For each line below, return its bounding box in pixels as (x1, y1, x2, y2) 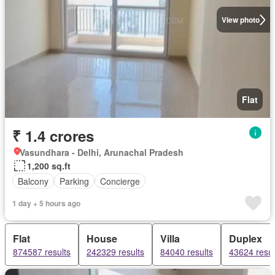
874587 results (13, 246, 71, 258)
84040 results (160, 246, 213, 258)
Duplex (229, 231, 262, 246)
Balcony (18, 174, 48, 187)
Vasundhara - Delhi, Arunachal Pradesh (20, 146, 184, 158)
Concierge (100, 174, 140, 187)
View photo (221, 14, 260, 25)
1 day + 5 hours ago (12, 198, 80, 209)
